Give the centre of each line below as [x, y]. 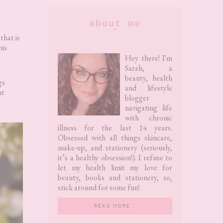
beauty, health [149, 78]
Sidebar [71, 40]
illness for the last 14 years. [115, 127]
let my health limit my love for [115, 167]
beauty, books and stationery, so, [115, 177]
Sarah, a [149, 68]
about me [115, 24]
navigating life [149, 108]
